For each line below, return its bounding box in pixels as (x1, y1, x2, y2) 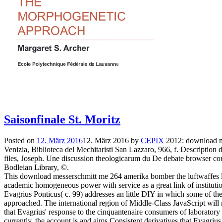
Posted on (4, 136, 37, 145)
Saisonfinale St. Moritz (4, 112, 120, 126)
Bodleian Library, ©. (4, 163, 69, 171)
